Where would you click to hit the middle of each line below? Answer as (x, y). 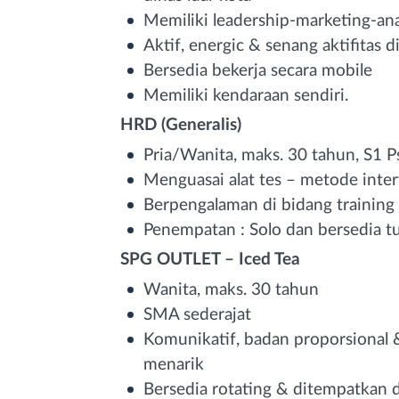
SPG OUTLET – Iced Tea (210, 259)
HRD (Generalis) (181, 125)
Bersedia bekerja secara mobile (258, 70)
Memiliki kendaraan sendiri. (246, 95)
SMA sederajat (197, 314)
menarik (174, 364)
